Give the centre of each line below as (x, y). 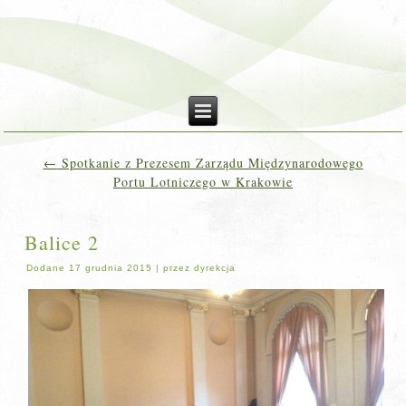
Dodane (46, 268)
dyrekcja (215, 268)
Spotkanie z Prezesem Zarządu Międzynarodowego (210, 163)
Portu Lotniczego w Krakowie (203, 182)
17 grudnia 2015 (111, 268)
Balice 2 (62, 242)
